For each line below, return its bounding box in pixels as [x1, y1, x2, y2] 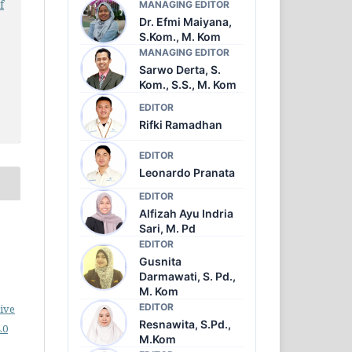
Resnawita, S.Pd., [139, 317, 231, 331]
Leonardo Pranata [139, 166, 235, 180]
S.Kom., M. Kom [139, 29, 221, 43]
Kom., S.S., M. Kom [139, 77, 236, 91]
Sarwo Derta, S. [139, 62, 221, 76]
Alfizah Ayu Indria [139, 206, 233, 220]
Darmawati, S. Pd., [139, 269, 236, 283]
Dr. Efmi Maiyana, [139, 14, 232, 28]
